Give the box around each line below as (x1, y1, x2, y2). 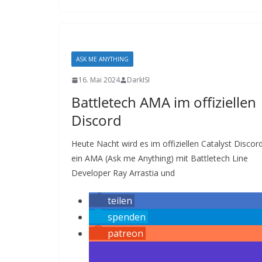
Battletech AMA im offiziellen (71, 92, 256, 112)
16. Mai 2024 (78, 75, 120, 85)
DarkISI (127, 75, 150, 85)
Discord (71, 111, 122, 130)
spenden (108, 211, 146, 223)
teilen (108, 194, 132, 207)
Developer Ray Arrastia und (71, 167, 175, 178)
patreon (108, 227, 143, 240)
